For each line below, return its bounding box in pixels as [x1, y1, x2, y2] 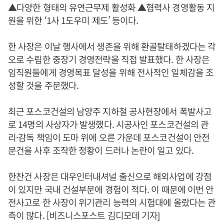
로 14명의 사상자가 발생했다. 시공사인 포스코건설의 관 [8, 117, 209, 130]
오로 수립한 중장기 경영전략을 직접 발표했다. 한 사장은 [8, 52, 210, 65]
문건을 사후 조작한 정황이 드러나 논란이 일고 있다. [8, 143, 193, 156]
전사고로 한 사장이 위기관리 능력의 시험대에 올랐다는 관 [8, 195, 216, 208]
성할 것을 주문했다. [8, 78, 79, 91]
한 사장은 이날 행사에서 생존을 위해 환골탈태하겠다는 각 [8, 39, 216, 52]
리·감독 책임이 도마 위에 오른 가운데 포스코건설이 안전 [8, 130, 210, 143]
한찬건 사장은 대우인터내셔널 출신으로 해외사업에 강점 [8, 169, 211, 182]
